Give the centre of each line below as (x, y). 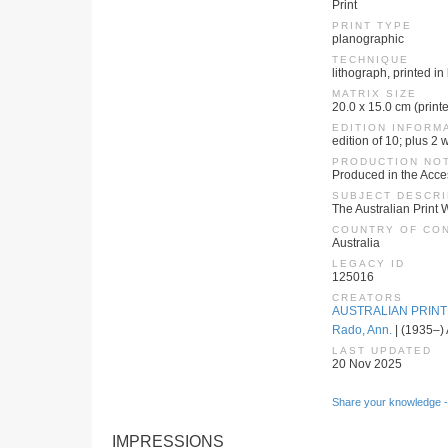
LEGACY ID (368, 263)
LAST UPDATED (382, 350)
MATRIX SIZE (374, 93)
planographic (368, 39)
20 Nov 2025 (367, 364)
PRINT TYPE (372, 25)
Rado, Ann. (362, 330)
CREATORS (367, 297)
